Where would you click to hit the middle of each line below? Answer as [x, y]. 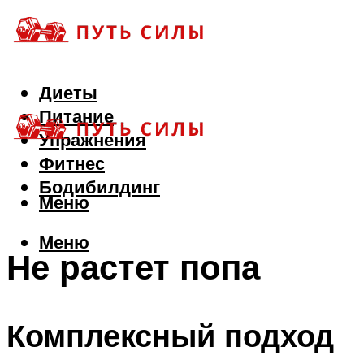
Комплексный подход [170, 336]
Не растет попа [133, 266]
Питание [76, 116]
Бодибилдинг [100, 187]
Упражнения [93, 140]
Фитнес [72, 163]
